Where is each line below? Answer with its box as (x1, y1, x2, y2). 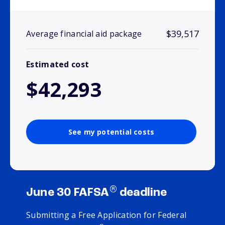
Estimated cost (26, 59, 89, 70)
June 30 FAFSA (26, 187, 109, 199)
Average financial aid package (26, 28, 142, 40)
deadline (117, 187, 167, 199)
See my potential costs (68, 127, 155, 137)
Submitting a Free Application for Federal (26, 209, 187, 221)
